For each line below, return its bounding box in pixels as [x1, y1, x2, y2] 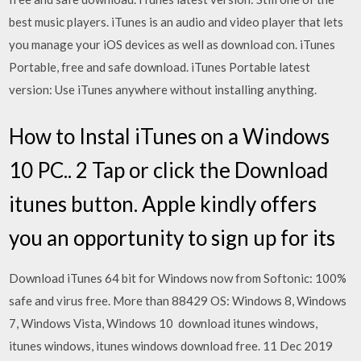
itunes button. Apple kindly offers [9, 190, 317, 217]
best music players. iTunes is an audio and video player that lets [9, 15, 344, 29]
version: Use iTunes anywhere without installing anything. [9, 82, 317, 97]
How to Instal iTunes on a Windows [9, 122, 330, 149]
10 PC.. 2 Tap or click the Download [9, 156, 329, 183]
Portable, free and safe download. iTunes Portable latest [9, 60, 311, 74]
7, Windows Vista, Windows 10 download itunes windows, [9, 315, 318, 330]
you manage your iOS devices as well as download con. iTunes [9, 37, 336, 52]
